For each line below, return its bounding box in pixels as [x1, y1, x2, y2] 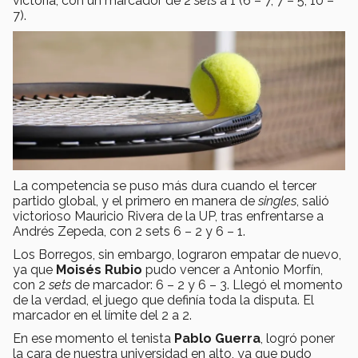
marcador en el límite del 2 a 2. [13, 307, 192, 323]
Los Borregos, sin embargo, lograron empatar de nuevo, [13, 246, 341, 262]
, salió [296, 193, 329, 209]
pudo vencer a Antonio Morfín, [145, 261, 323, 277]
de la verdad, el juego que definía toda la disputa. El [13, 292, 314, 308]
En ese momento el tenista [13, 330, 174, 346]
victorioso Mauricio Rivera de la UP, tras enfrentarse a [13, 208, 324, 224]
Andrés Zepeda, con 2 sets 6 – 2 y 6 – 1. [13, 223, 245, 239]
